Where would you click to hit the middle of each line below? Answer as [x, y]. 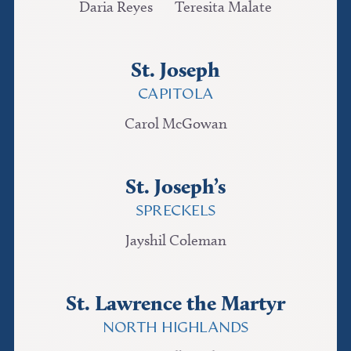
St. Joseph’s [175, 186]
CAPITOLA [175, 95]
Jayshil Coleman [175, 241]
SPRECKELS [175, 212]
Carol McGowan [175, 124]
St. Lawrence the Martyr [175, 303]
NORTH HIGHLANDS [175, 328]
